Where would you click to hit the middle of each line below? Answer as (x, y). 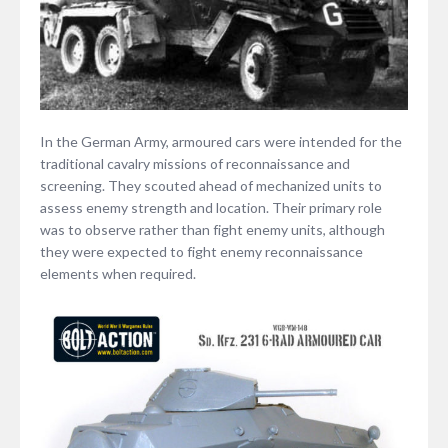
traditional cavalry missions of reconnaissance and (195, 163)
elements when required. (118, 273)
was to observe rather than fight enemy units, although (212, 229)
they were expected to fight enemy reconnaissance (201, 251)
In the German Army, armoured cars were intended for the (221, 141)
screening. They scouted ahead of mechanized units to (211, 185)
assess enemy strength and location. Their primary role (211, 207)
